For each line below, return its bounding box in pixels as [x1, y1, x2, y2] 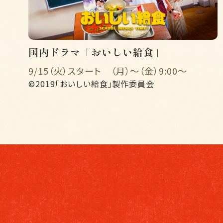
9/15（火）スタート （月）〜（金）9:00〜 [28, 64, 187, 78]
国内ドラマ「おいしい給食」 [28, 45, 164, 60]
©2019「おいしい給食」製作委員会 [28, 78, 155, 90]
